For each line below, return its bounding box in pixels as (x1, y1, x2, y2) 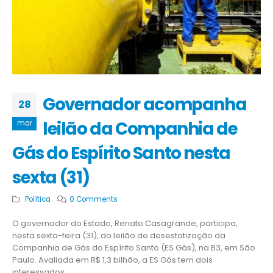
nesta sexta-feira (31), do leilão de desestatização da (12, 229, 225, 241)
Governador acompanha (43, 92, 247, 116)
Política (24, 194, 51, 204)
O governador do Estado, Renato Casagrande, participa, (12, 217, 238, 229)
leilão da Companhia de (43, 116, 238, 141)
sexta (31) (12, 165, 90, 190)
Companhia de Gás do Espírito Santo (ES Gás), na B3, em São (12, 241, 255, 253)
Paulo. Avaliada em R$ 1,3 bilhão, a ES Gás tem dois (12, 253, 213, 266)
